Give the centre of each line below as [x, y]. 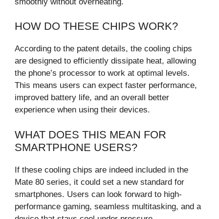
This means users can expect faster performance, [106, 86]
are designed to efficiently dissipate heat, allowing [105, 61]
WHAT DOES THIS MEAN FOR [90, 134]
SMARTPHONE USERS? [76, 147]
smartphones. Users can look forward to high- [98, 194]
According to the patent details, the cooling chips [103, 49]
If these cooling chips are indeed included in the [101, 170]
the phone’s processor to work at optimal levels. [102, 73]
